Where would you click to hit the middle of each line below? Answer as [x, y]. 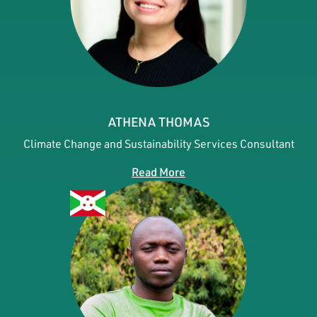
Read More [158, 172]
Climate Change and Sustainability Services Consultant [158, 143]
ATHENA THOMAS [158, 122]
